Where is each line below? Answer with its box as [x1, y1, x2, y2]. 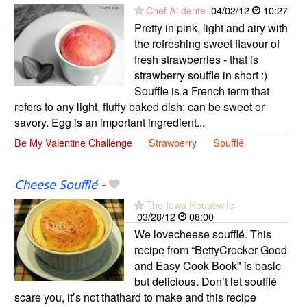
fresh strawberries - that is [134, 51, 258, 68]
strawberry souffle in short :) [134, 67, 267, 84]
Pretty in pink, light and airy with [134, 20, 288, 36]
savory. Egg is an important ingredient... [14, 114, 205, 131]
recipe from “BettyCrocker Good [134, 242, 287, 258]
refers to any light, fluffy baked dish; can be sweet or [14, 99, 265, 115]
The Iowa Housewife [145, 197, 234, 212]
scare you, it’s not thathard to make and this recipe [14, 289, 256, 306]
